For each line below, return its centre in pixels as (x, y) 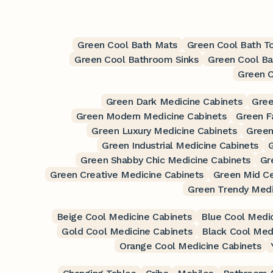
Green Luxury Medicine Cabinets (164, 130)
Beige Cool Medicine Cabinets (124, 216)
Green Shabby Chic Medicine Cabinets (165, 160)
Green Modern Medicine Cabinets (151, 116)
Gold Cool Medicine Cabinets (127, 231)
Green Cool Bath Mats (127, 44)
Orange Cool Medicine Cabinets (190, 246)
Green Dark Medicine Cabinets (174, 101)
